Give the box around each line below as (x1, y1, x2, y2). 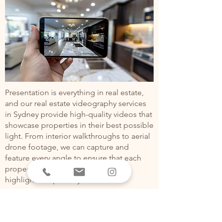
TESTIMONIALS (39, 196, 120, 209)
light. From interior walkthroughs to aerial (5, 131, 150, 141)
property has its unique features (5, 164, 116, 173)
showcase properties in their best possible (5, 120, 154, 130)
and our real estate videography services (5, 99, 146, 108)
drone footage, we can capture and (5, 142, 129, 152)
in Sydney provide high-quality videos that (5, 110, 152, 119)
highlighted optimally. (5, 175, 83, 184)
